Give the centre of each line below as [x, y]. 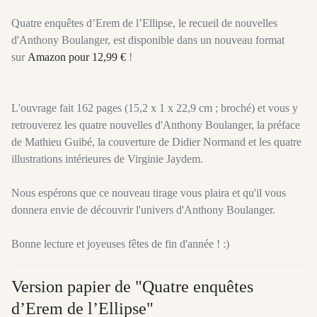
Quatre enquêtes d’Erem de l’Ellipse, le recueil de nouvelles [144, 23]
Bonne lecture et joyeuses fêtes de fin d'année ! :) [120, 244]
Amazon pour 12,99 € [77, 57]
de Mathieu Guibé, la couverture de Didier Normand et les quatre [156, 142]
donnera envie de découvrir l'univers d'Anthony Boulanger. [143, 210]
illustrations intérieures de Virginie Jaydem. [107, 159]
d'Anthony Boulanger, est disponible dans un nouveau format [148, 40]
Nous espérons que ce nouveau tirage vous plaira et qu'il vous [149, 193]
